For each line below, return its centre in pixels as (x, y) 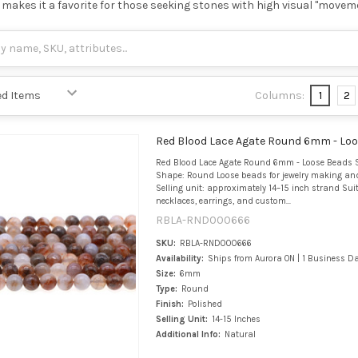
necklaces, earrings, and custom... (223, 201)
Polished (205, 304)
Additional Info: (188, 335)
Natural (240, 335)
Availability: (179, 259)
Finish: (169, 304)
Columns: (280, 95)
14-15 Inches (236, 320)
